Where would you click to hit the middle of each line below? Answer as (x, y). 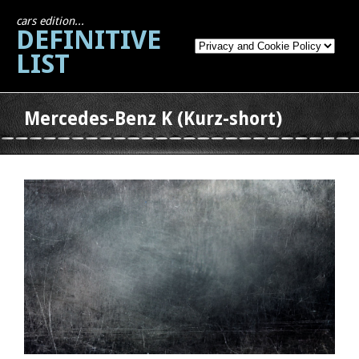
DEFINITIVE (89, 40)
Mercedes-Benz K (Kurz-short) (153, 119)
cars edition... (50, 21)
